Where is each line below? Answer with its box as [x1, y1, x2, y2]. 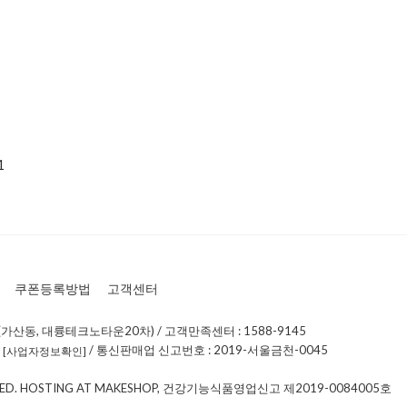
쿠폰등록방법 [15, 280, 91, 296]
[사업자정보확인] [3, 344, 86, 359]
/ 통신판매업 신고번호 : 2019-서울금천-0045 [86, 342, 328, 357]
